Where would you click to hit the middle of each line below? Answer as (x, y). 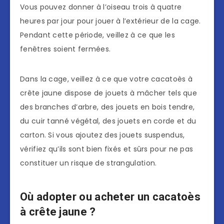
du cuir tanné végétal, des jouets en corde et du (108, 121)
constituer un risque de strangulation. (88, 163)
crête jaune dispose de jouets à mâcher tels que (109, 93)
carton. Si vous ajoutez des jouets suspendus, (102, 135)
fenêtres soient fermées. (65, 49)
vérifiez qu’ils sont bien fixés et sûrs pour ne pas (107, 149)
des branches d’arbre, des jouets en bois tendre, (107, 107)
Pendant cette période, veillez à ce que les (97, 35)
